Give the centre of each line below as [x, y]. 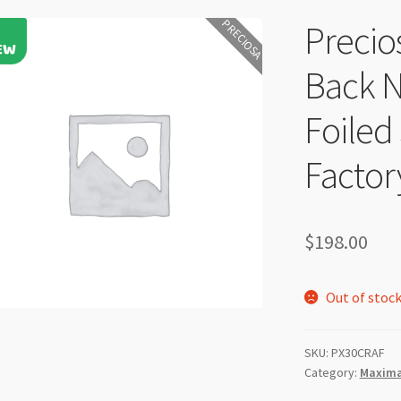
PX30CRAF [358, 352]
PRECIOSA [242, 39]
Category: [332, 372]
